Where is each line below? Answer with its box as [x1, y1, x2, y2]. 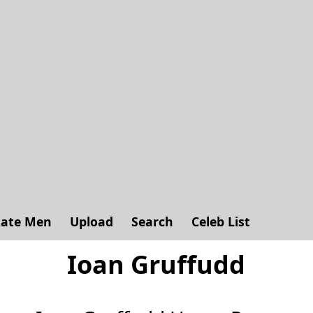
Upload [70, 213, 113, 230]
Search [131, 213, 173, 230]
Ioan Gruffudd [67, 247, 246, 282]
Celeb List [191, 213, 250, 230]
